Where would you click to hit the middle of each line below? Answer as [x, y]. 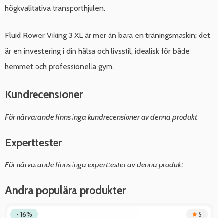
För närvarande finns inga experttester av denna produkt [94, 164]
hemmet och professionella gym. [59, 67]
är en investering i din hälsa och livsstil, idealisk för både [97, 51]
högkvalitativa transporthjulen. [55, 8]
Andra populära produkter [65, 190]
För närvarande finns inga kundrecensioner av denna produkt [101, 117]
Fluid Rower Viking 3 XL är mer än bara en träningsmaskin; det [108, 36]
